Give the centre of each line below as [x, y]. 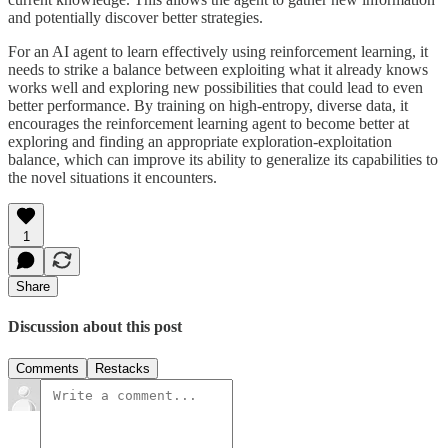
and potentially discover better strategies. [135, 17]
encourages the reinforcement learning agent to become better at [208, 123]
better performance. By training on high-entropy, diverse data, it [208, 105]
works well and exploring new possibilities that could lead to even [215, 87]
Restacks [122, 368]
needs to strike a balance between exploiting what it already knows [218, 69]
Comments [47, 368]
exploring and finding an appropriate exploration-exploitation [200, 141]
